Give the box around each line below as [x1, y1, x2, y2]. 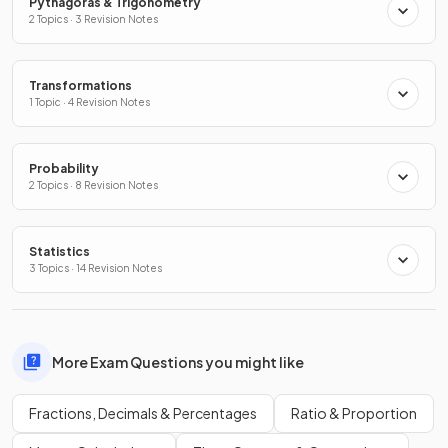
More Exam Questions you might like [52, 352, 304, 371]
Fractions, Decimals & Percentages [29, 404, 257, 423]
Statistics [29, 244, 90, 260]
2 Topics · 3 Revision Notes [29, 13, 158, 26]
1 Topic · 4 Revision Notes [29, 96, 150, 109]
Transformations [29, 78, 132, 94]
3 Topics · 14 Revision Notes [29, 262, 162, 275]
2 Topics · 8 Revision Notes [29, 179, 158, 192]
